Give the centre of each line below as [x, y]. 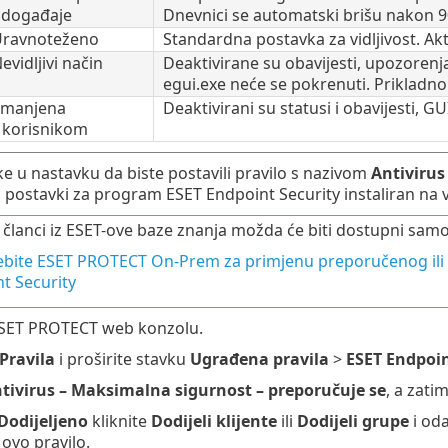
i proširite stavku [122, 358]
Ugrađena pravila [259, 358]
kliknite [119, 420]
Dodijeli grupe [352, 420]
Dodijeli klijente [213, 420]
